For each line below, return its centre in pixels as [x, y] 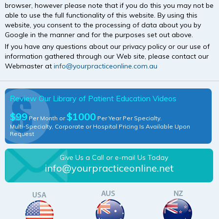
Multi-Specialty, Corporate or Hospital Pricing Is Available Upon [100, 127]
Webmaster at [29, 66]
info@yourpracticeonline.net [109, 168]
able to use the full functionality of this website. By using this [101, 15]
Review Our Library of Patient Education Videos [93, 99]
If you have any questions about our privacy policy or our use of [107, 47]
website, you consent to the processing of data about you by [103, 25]
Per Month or [47, 118]
